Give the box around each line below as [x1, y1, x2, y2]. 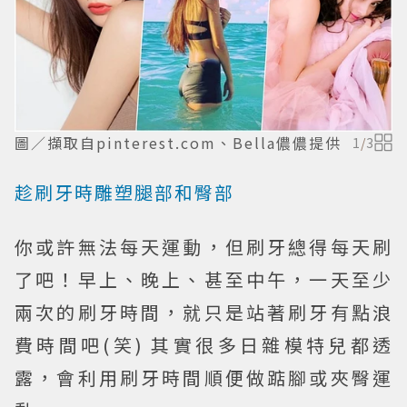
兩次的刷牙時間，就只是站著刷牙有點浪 [15, 298, 392, 325]
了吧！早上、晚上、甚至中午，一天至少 [15, 265, 392, 293]
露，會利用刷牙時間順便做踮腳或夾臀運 [15, 363, 392, 391]
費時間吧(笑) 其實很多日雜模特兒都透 [15, 331, 392, 358]
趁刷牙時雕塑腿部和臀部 [15, 178, 234, 205]
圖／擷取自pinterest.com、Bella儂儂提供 [15, 131, 342, 154]
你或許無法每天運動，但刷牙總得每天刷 [15, 233, 392, 260]
